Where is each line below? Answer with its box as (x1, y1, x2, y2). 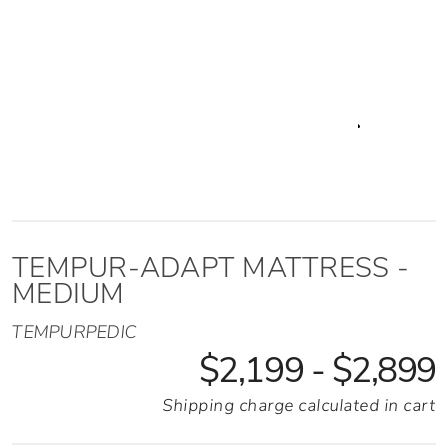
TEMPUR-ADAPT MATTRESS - (12, 249, 409, 287)
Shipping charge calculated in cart (161, 394, 438, 417)
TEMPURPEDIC (10, 320, 139, 344)
